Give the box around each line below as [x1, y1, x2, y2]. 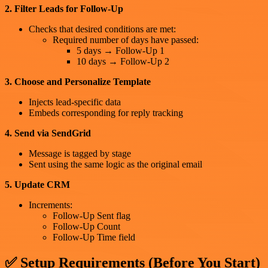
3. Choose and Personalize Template [5, 76, 151, 87]
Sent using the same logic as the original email [29, 159, 202, 169]
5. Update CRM [5, 179, 70, 190]
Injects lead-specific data [29, 96, 121, 107]
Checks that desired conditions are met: [29, 23, 176, 34]
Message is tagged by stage [29, 148, 131, 159]
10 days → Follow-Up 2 [77, 56, 169, 66]
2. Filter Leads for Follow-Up [5, 3, 123, 14]
